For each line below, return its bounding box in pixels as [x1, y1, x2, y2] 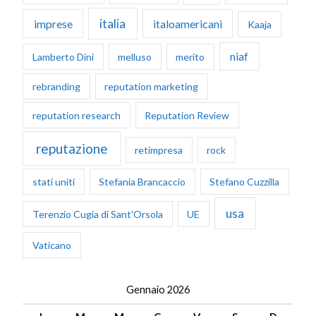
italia [99, 16, 126, 31]
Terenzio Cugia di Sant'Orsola [32, 207, 164, 220]
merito [176, 51, 205, 63]
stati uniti [32, 176, 75, 188]
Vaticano [32, 238, 72, 251]
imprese [33, 16, 73, 30]
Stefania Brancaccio [99, 176, 186, 188]
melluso [118, 51, 152, 63]
